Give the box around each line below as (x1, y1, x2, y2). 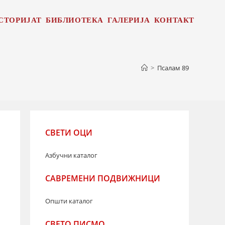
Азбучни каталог (45, 151, 97, 160)
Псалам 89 (157, 63, 189, 72)
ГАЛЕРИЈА (107, 13, 150, 27)
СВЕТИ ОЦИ (45, 127, 92, 138)
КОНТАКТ (154, 13, 194, 27)
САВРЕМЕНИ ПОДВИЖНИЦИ (45, 173, 160, 184)
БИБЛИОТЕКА (45, 13, 103, 27)
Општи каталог (45, 196, 93, 205)
